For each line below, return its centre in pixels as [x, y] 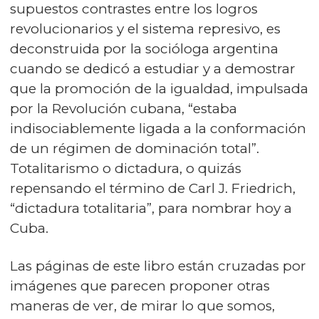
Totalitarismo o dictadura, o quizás [126, 168]
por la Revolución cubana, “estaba [124, 108]
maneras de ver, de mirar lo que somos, [142, 305]
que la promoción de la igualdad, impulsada [159, 88]
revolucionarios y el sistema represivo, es [145, 28]
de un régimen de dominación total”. [135, 148]
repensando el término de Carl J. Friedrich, [153, 188]
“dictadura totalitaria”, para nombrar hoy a [151, 208]
